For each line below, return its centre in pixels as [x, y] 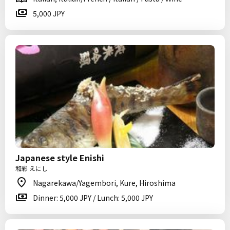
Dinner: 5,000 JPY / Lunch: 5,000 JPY [93, 198]
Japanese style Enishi [60, 158]
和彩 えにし [32, 168]
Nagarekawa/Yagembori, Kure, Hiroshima [104, 183]
